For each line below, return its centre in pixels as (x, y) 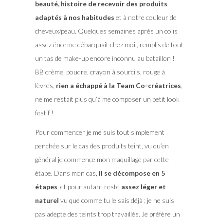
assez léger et (143, 187)
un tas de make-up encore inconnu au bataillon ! (105, 58)
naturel (47, 200)
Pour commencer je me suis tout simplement (100, 132)
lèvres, (45, 86)
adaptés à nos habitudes (74, 18)
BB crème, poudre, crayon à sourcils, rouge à (100, 72)
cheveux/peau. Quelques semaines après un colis (106, 31)
